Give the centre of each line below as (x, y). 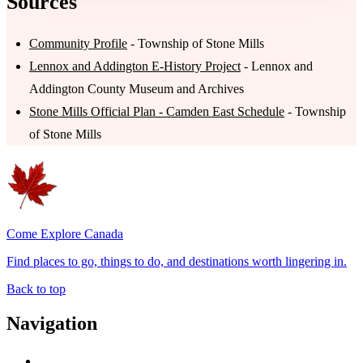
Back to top (36, 289)
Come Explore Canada (65, 234)
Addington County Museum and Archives (137, 89)
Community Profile (78, 43)
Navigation (52, 323)
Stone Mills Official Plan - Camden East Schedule (157, 111)
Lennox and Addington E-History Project (135, 66)
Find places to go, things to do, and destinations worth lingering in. (177, 261)
